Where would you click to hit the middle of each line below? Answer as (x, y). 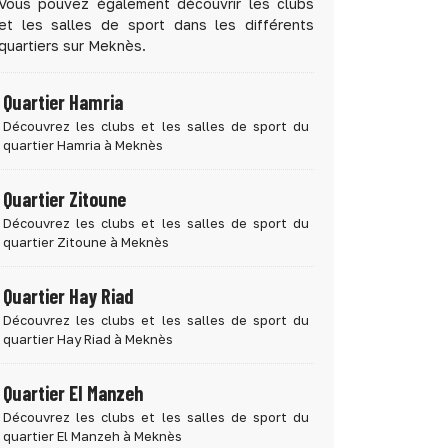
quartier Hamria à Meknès (83, 145)
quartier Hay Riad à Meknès (88, 339)
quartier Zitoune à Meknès (86, 242)
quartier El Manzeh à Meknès (92, 436)
